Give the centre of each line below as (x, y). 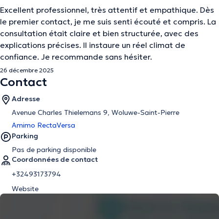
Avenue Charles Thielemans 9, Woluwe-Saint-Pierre (96, 112)
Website (25, 189)
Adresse (26, 99)
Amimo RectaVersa (44, 125)
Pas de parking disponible (54, 150)
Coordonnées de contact (55, 159)
